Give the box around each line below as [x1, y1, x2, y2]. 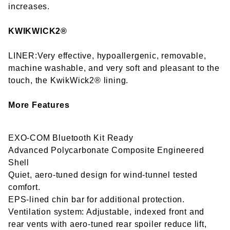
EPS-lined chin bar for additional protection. [8, 195, 185, 204]
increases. [8, 2, 50, 11]
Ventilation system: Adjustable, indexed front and [8, 207, 205, 217]
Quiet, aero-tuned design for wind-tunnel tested [8, 170, 198, 180]
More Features [8, 101, 70, 110]
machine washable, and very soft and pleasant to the [8, 64, 220, 73]
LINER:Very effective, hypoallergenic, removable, [8, 51, 206, 61]
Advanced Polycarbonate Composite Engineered [8, 146, 204, 155]
